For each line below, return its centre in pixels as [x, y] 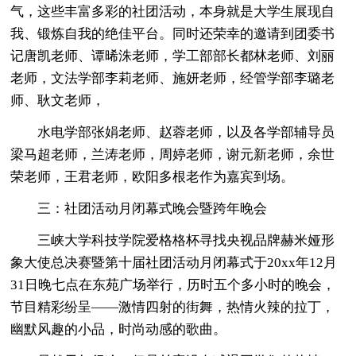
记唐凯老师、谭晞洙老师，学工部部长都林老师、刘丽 [173, 56]
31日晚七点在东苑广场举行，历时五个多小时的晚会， [173, 284]
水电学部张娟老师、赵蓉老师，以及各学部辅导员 [186, 132]
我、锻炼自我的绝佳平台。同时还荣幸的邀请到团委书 [173, 33]
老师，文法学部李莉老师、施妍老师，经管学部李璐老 [173, 78]
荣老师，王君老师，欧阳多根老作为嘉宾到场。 [153, 176]
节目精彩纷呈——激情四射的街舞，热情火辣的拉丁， [173, 307]
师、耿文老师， [58, 100]
